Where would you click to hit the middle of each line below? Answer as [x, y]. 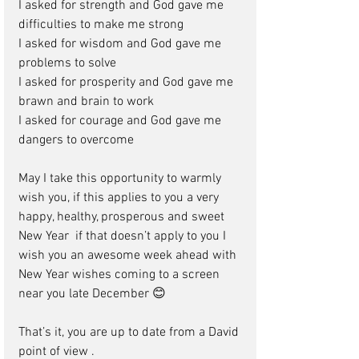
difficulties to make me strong [103, 25]
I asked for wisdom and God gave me [121, 44]
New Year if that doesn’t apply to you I [124, 237]
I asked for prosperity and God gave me [127, 83]
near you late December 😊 [94, 294]
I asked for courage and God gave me [121, 121]
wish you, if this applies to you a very [120, 198]
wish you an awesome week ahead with [129, 256]
